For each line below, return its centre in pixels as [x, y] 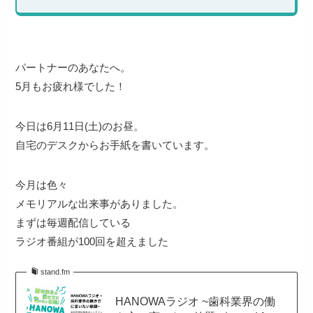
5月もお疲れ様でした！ [71, 87]
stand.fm [55, 272]
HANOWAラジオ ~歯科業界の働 [195, 301]
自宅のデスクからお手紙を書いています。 [115, 145]
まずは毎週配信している [73, 223]
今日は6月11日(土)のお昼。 [80, 126]
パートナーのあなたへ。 [73, 68]
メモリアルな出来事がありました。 [100, 204]
